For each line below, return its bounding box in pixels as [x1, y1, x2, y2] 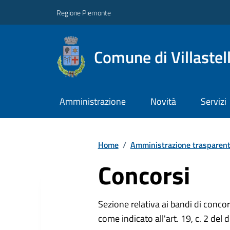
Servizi [200, 94, 226, 109]
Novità [150, 94, 176, 109]
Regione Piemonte [56, 7, 111, 18]
